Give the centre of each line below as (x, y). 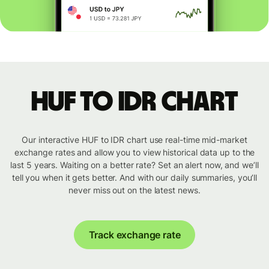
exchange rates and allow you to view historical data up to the (134, 153)
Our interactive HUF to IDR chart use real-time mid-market (134, 140)
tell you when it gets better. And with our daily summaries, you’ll (134, 178)
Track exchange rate (134, 235)
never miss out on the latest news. (134, 190)
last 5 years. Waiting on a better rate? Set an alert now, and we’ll (134, 165)
